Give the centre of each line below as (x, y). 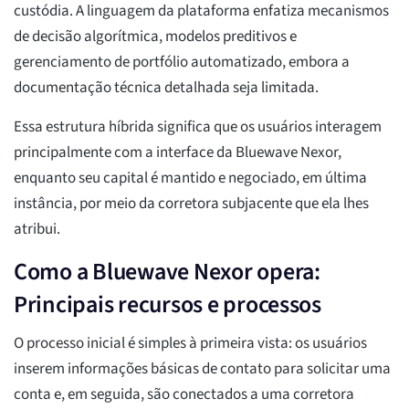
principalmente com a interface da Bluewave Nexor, (178, 153)
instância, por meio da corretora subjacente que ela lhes (191, 204)
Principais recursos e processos (168, 305)
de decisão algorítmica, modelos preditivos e (155, 37)
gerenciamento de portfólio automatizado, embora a (182, 63)
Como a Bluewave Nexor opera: (167, 272)
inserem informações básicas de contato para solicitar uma (202, 369)
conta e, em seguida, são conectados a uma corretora (184, 395)
